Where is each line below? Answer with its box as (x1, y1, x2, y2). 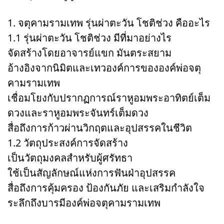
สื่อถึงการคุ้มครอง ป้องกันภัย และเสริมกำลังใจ (7, 180, 204, 194)
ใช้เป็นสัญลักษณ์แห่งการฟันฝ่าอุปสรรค (7, 165, 175, 179)
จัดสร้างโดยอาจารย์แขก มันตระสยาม (7, 45, 171, 59)
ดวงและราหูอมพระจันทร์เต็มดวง (7, 105, 148, 119)
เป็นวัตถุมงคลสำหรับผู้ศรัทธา (7, 150, 132, 164)
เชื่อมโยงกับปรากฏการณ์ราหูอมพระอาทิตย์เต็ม (7, 90, 210, 104)
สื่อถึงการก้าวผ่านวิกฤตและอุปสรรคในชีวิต (7, 120, 192, 134)
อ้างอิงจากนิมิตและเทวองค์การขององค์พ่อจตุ (7, 60, 201, 74)
